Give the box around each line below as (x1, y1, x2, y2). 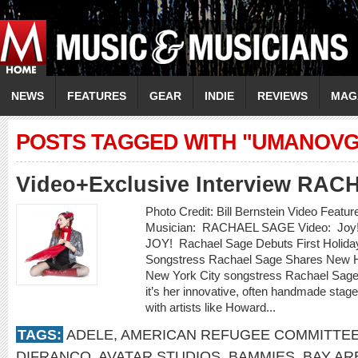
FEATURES (67, 89, 126, 102)
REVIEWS (257, 89, 308, 102)
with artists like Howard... (145, 300, 279, 314)
